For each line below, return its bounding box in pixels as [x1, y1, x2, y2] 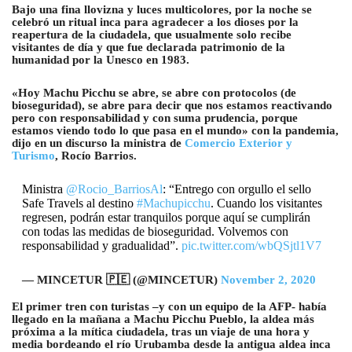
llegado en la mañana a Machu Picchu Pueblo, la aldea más [12, 313, 314, 326]
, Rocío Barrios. [55, 149, 137, 163]
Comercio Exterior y [185, 137, 292, 150]
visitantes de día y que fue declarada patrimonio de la [12, 41, 285, 54]
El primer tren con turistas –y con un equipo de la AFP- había [12, 300, 327, 313]
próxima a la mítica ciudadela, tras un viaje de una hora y [12, 325, 310, 339]
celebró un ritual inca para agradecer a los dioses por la [12, 16, 299, 29]
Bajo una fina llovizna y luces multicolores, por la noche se [12, 3, 312, 16]
